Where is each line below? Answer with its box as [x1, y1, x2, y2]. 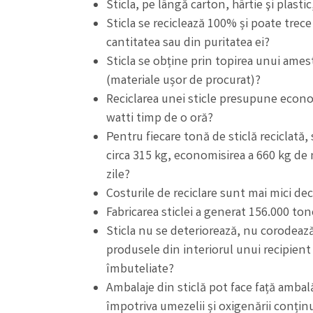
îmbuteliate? [106, 260, 174, 279]
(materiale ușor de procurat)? [106, 71, 261, 90]
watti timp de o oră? [106, 109, 213, 128]
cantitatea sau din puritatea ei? [106, 34, 270, 52]
